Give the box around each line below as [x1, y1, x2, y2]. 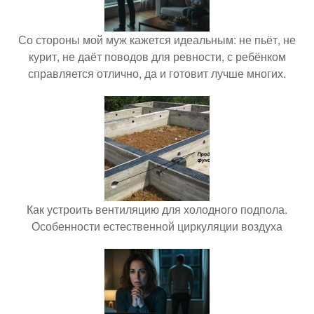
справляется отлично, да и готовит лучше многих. [28, 65, 286, 82]
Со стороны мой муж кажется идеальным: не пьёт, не [18, 32, 296, 48]
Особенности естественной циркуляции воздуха [32, 218, 282, 235]
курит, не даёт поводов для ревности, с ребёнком [28, 48, 286, 65]
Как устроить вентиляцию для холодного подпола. [27, 201, 287, 218]
